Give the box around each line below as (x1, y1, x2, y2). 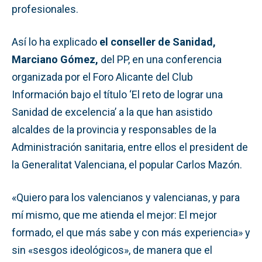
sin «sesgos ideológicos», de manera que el (12, 243, 212, 256)
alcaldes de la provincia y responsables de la (12, 123, 216, 136)
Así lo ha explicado (12, 35, 97, 48)
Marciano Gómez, (12, 53, 98, 65)
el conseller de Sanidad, (97, 35, 216, 48)
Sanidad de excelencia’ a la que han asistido (12, 105, 212, 118)
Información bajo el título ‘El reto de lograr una (12, 88, 223, 101)
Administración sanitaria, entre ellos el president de (12, 140, 248, 153)
